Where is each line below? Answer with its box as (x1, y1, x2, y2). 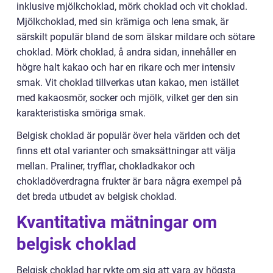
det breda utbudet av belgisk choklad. (16, 190, 177, 202)
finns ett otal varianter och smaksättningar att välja (16, 144, 236, 157)
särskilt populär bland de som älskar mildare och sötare (16, 30, 255, 43)
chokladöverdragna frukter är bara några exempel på (16, 175, 242, 187)
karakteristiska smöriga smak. (16, 107, 146, 119)
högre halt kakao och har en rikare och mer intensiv (16, 61, 235, 73)
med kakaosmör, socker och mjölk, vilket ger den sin (16, 91, 238, 104)
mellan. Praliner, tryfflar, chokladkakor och (16, 160, 195, 172)
